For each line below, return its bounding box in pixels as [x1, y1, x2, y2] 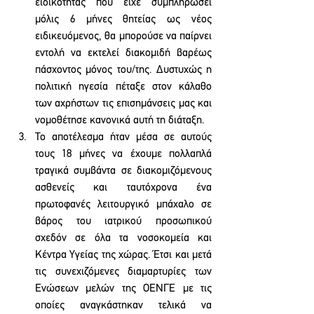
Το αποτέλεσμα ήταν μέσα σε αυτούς [35, 132, 212, 143]
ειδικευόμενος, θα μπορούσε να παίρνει [35, 31, 212, 42]
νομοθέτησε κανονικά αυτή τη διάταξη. [35, 115, 205, 126]
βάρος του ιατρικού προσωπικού [35, 216, 212, 227]
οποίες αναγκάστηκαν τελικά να [35, 300, 212, 311]
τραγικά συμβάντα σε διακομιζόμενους [35, 165, 212, 177]
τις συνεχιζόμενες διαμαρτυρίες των [35, 266, 212, 278]
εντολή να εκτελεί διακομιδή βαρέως [35, 48, 212, 59]
